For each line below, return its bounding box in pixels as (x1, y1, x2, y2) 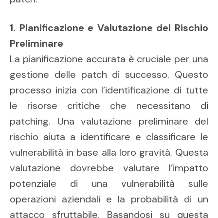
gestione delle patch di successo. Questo (10, 68, 208, 81)
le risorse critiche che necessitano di (10, 99, 208, 112)
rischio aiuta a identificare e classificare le (10, 130, 208, 144)
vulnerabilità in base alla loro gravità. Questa (10, 146, 208, 159)
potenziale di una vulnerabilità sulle (10, 177, 208, 190)
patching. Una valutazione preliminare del (10, 115, 208, 128)
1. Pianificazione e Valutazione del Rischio (10, 21, 208, 35)
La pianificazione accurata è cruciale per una (10, 53, 208, 66)
